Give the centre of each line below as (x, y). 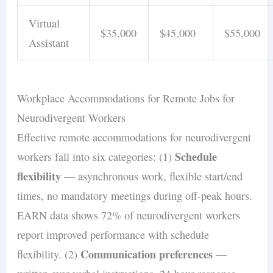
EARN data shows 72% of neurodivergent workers (129, 215)
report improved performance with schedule (113, 234)
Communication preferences (147, 254)
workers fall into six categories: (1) (96, 156)
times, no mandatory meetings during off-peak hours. (135, 195)
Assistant (49, 43)
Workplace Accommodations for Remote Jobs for (126, 98)
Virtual (44, 23)
